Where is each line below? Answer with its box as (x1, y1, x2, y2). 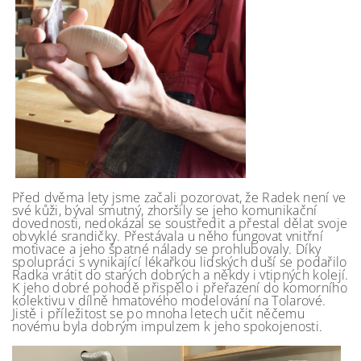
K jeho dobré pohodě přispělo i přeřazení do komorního (12, 279, 347, 297)
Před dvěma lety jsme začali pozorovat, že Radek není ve (12, 189, 346, 207)
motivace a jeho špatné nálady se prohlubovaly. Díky (12, 240, 322, 259)
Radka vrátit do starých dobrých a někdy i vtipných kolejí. (12, 266, 349, 284)
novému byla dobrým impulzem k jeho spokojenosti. (12, 317, 323, 336)
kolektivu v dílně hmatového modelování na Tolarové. (12, 292, 326, 310)
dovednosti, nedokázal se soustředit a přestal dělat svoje (12, 214, 348, 233)
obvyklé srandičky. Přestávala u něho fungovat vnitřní (12, 227, 323, 246)
